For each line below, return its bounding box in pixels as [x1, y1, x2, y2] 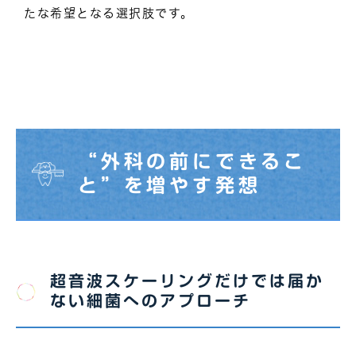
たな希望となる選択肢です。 [24, 6, 194, 19]
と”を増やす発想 [78, 175, 261, 195]
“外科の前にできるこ [78, 151, 307, 171]
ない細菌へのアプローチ [50, 292, 251, 308]
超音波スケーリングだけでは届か [50, 272, 324, 288]
